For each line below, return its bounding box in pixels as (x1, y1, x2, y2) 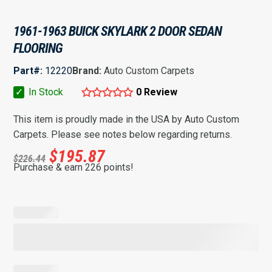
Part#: (13, 65, 43, 76)
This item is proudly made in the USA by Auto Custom (13, 114, 240, 125)
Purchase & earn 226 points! (13, 161, 134, 173)
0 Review (136, 86, 178, 98)
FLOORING (13, 41, 63, 56)
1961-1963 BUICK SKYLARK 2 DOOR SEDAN (13, 24, 222, 39)
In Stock (26, 86, 64, 98)
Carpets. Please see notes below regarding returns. (13, 129, 233, 140)
